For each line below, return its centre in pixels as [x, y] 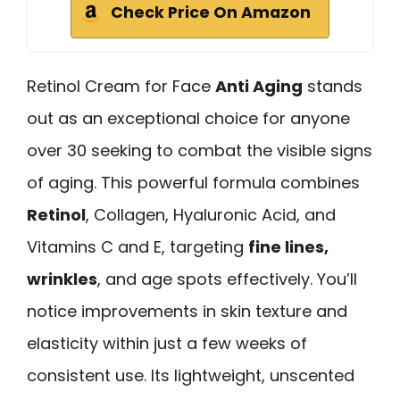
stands [333, 86]
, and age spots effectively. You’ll [227, 279]
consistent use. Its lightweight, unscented [191, 375]
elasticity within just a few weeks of [167, 343]
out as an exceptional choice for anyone [188, 118]
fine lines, [288, 246]
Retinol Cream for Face [121, 86]
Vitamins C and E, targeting [137, 246]
